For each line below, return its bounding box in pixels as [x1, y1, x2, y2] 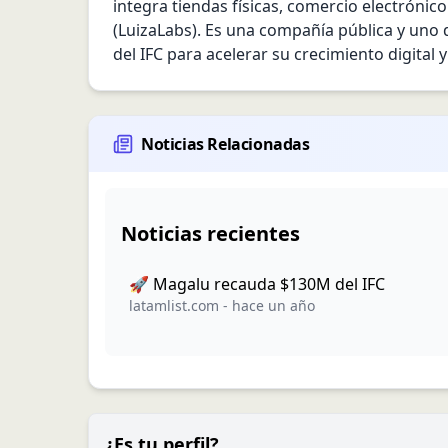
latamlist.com [129, 296, 219, 315]
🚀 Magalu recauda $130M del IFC [129, 273, 385, 295]
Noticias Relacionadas [141, 133, 310, 155]
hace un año [232, 296, 315, 315]
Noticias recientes [121, 220, 300, 247]
